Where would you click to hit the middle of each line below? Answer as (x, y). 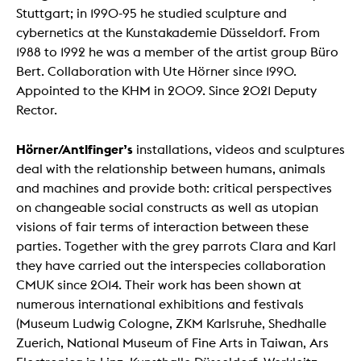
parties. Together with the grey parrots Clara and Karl (176, 246)
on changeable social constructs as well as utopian (167, 207)
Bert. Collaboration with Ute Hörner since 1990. (156, 71)
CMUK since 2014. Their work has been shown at (159, 284)
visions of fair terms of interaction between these (162, 226)
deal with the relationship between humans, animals (171, 168)
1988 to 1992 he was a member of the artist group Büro (177, 52)
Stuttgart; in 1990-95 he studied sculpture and (151, 13)
